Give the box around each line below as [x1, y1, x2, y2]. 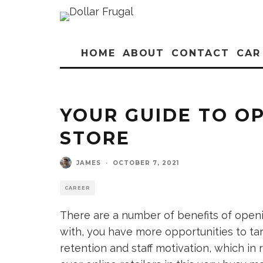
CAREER [65, 185, 90, 191]
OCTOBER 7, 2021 [113, 159, 179, 167]
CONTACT [171, 48, 230, 59]
